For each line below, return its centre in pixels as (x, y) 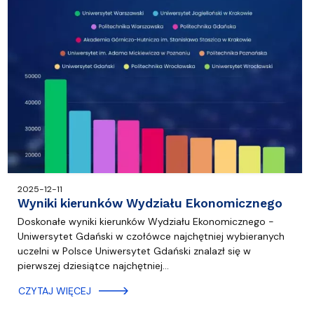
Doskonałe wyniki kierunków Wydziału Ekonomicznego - (145, 222)
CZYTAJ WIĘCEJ (54, 291)
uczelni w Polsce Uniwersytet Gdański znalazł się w (134, 251)
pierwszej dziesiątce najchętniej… (93, 266)
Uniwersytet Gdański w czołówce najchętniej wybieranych (151, 237)
